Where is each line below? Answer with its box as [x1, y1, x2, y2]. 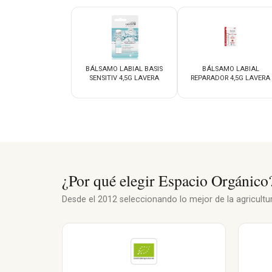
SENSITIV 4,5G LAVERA [89, 73, 159, 82]
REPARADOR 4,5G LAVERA [191, 73, 270, 82]
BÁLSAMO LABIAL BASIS [86, 64, 163, 73]
